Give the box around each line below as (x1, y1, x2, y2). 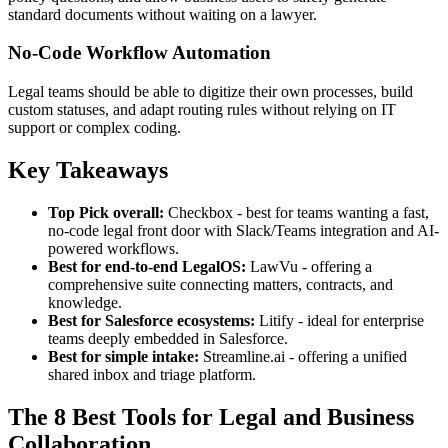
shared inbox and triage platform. (48, 365, 256, 383)
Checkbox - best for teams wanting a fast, (164, 203, 429, 221)
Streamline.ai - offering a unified (199, 347, 407, 365)
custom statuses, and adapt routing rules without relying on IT (8, 101, 396, 118)
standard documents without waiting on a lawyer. (8, 5, 317, 23)
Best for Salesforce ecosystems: (48, 311, 255, 329)
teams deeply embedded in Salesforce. (48, 329, 288, 347)
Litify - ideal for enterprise (255, 311, 424, 329)
